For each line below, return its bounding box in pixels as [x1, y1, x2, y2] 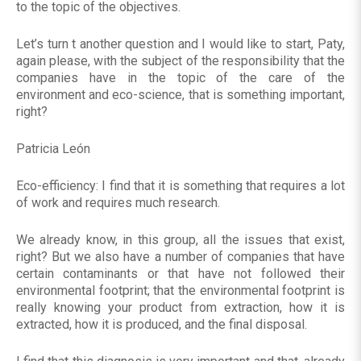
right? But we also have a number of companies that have [16, 249, 345, 265]
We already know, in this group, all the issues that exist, [16, 232, 345, 248]
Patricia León [16, 141, 90, 157]
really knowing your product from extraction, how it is [16, 300, 345, 316]
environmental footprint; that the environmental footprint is [16, 283, 345, 299]
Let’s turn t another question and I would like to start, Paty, [16, 36, 345, 52]
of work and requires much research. [16, 195, 220, 211]
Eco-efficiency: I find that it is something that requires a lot [16, 178, 345, 194]
